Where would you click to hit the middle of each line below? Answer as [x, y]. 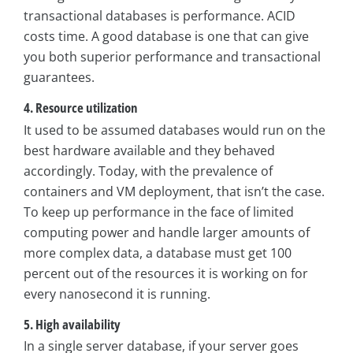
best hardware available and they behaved [149, 150]
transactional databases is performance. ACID [160, 16]
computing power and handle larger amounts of [167, 232]
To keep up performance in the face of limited [159, 212]
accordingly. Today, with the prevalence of [148, 171]
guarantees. [59, 78]
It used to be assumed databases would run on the [175, 130]
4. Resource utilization [81, 108]
